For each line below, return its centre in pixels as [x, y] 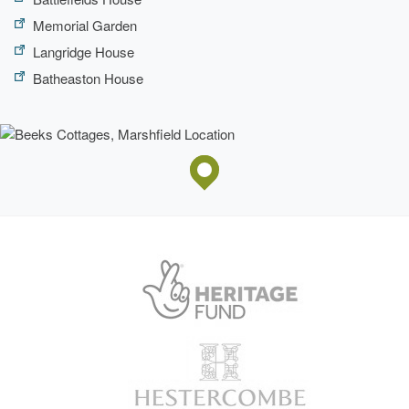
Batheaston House [88, 78]
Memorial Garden [85, 25]
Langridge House [84, 51]
